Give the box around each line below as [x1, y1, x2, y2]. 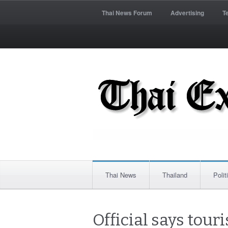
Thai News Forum [102, 8, 152, 17]
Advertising [170, 8, 204, 17]
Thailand [162, 170, 187, 180]
